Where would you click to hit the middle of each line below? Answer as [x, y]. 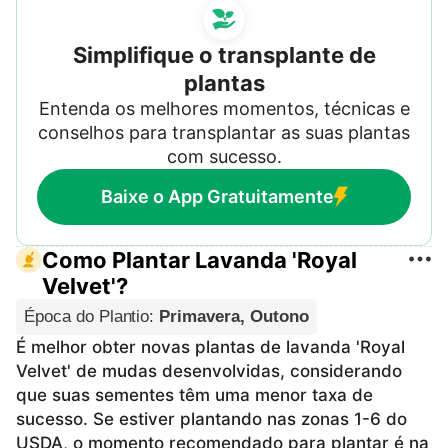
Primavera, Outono [234, 316]
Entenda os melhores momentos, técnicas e [224, 108]
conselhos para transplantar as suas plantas [224, 132]
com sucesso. [224, 156]
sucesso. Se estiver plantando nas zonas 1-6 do [211, 418]
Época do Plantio [87, 316]
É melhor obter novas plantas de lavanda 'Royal [210, 346]
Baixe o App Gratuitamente [217, 196]
